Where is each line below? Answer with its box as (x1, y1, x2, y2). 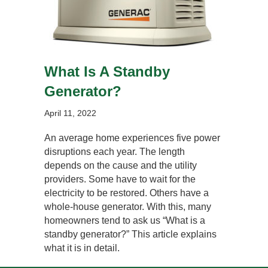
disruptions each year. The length (44, 146, 185, 157)
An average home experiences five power (44, 132, 220, 143)
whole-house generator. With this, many (44, 201, 211, 212)
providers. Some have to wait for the (44, 173, 196, 184)
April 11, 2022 (44, 108, 96, 118)
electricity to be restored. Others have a (44, 187, 209, 198)
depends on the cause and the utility (44, 160, 197, 170)
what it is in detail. (44, 242, 120, 253)
